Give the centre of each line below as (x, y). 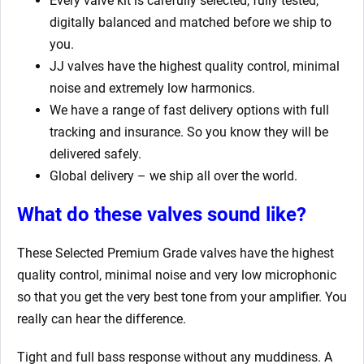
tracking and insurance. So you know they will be (189, 132)
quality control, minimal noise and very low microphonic (177, 275)
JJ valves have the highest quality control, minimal (195, 66)
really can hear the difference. (102, 318)
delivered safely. (95, 154)
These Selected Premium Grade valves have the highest (175, 253)
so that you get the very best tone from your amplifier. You (182, 297)
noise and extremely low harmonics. (152, 88)
